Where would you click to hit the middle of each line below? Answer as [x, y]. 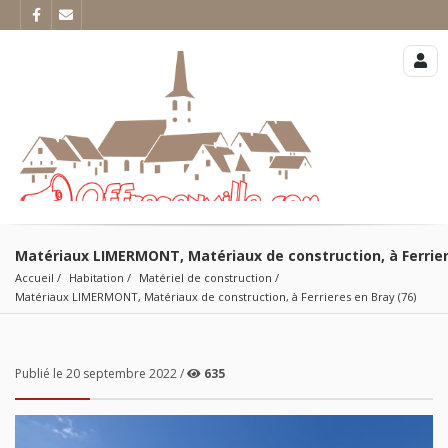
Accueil [34, 277]
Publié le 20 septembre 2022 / [101, 373]
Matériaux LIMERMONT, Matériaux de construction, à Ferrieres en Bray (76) [215, 296]
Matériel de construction [205, 277]
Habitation [96, 277]
